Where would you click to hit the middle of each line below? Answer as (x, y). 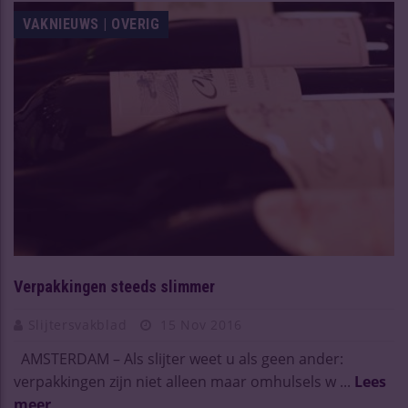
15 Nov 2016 (199, 325)
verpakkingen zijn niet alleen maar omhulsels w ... (184, 382)
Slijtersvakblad (79, 325)
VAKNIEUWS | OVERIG (91, 25)
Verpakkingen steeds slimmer (114, 287)
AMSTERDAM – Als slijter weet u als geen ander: (178, 359)
